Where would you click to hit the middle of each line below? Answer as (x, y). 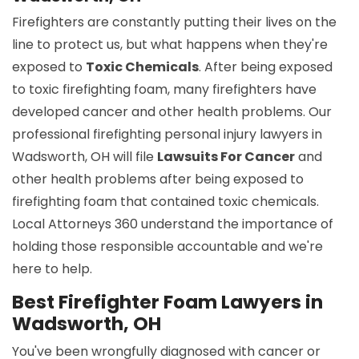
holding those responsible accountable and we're (167, 247)
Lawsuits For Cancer (226, 157)
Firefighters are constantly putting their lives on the (174, 22)
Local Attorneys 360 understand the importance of (173, 224)
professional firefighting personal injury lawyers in (167, 135)
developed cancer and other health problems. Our (172, 112)
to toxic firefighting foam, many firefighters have (164, 90)
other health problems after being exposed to (158, 179)
